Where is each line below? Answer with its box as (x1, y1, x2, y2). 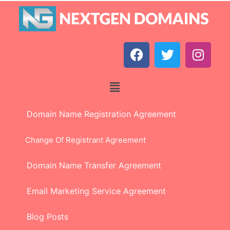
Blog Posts (18, 212, 68, 222)
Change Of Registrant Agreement (18, 135, 146, 145)
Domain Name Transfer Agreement (26, 160, 161, 171)
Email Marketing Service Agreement (18, 186, 166, 197)
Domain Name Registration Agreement (18, 109, 176, 120)
